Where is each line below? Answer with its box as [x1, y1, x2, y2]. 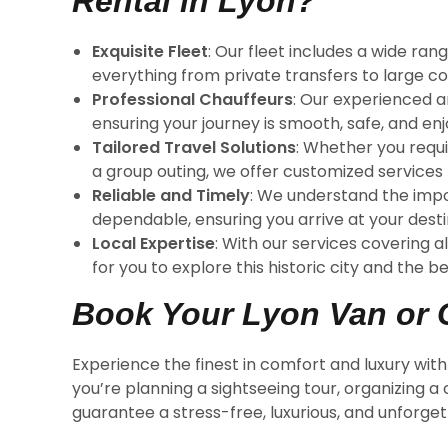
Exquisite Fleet [92, 40, 208, 63]
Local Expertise [92, 232, 215, 255]
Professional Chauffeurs [92, 88, 293, 111]
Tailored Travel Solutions [92, 136, 296, 159]
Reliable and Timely [92, 184, 250, 207]
